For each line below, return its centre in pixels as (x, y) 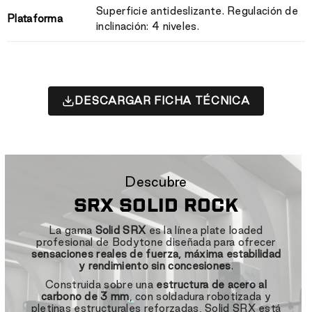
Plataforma (35, 18)
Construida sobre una (101, 284)
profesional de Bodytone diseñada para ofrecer (156, 242)
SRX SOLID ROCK (156, 205)
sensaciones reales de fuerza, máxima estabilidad (156, 253)
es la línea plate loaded (204, 230)
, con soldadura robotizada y (200, 296)
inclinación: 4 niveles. (148, 26)
